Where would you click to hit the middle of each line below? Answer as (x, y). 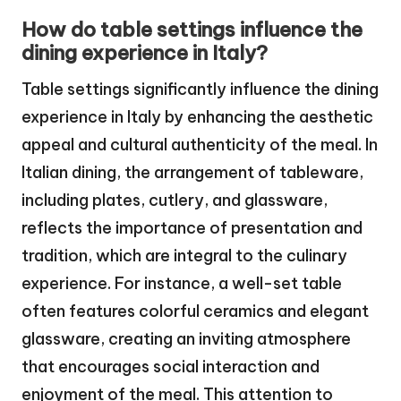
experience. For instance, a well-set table (182, 283)
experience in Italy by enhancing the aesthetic (197, 116)
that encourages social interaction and (171, 366)
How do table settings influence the (192, 29)
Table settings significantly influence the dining (200, 89)
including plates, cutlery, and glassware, (175, 200)
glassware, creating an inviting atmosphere (186, 338)
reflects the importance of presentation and (192, 227)
